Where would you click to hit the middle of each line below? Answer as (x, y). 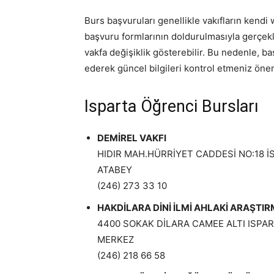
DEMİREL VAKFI (132, 138)
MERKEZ (116, 239)
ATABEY (115, 170)
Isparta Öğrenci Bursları (172, 106)
